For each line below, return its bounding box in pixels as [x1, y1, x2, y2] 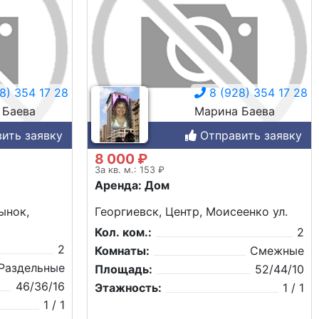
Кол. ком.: [95, 224, 152, 239]
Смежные [250, 243, 304, 258]
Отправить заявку [197, 127, 302, 142]
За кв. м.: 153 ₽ [95, 164, 164, 175]
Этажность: [95, 280, 162, 295]
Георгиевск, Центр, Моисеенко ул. [95, 204, 288, 219]
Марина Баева [194, 103, 275, 118]
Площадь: [95, 261, 152, 276]
